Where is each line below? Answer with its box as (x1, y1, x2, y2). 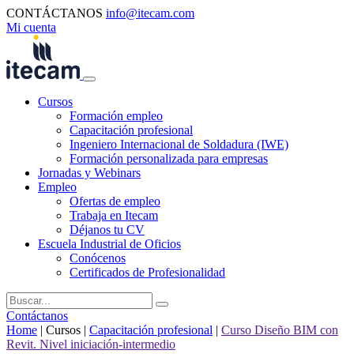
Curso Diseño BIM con (221, 323, 338, 337)
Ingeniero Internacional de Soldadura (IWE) (70, 137, 288, 151)
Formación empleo (70, 109, 163, 122)
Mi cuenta (6, 21, 56, 34)
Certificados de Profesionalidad (70, 265, 225, 279)
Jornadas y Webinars (38, 166, 141, 179)
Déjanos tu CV (70, 223, 145, 236)
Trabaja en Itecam (70, 209, 158, 222)
